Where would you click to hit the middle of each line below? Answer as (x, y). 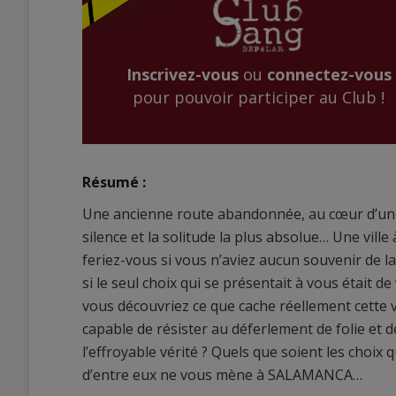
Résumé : (114, 182)
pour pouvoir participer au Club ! (259, 98)
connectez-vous (329, 75)
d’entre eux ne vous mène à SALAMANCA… (222, 375)
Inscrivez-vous (182, 75)
